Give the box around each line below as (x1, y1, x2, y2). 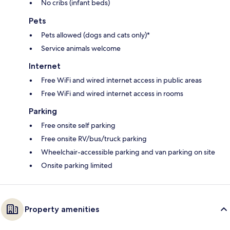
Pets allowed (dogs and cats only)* (41, 30, 150, 40)
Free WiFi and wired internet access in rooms (41, 89, 183, 99)
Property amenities (25, 204, 99, 215)
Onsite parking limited (41, 161, 112, 170)
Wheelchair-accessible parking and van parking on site (41, 147, 215, 157)
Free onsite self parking (41, 121, 116, 130)
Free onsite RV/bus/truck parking (41, 134, 147, 144)
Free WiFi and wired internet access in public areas (41, 75, 202, 85)
